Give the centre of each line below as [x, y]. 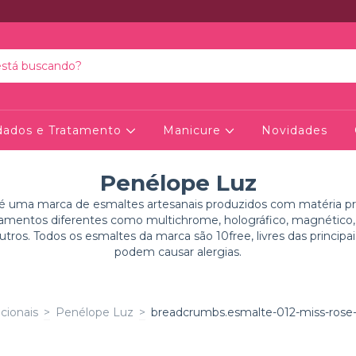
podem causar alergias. [178, 252]
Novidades [294, 130]
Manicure [193, 130]
